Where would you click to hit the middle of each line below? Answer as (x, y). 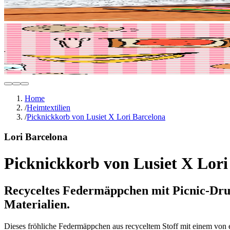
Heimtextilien (49, 108)
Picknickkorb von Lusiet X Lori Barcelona (96, 117)
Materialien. (37, 205)
